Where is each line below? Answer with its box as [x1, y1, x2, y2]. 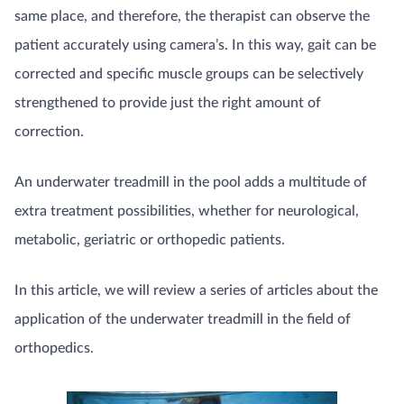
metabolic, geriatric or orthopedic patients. [14, 232, 285, 247]
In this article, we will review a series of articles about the [14, 282, 378, 298]
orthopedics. [14, 340, 94, 355]
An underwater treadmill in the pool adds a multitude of [14, 174, 367, 189]
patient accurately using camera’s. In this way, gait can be [14, 37, 376, 52]
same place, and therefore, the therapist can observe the [14, 8, 370, 23]
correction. [14, 124, 84, 139]
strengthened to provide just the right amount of [14, 95, 321, 110]
